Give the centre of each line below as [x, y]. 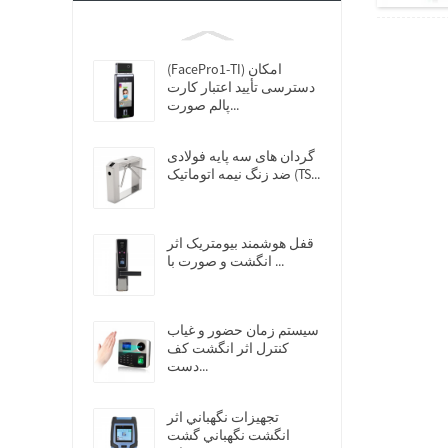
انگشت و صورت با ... [278, 261]
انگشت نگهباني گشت [228, 435]
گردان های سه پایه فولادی [241, 156]
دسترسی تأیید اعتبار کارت [241, 87]
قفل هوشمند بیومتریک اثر [240, 243]
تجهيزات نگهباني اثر [223, 417]
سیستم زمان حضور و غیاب [243, 330]
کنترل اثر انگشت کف [228, 348]
